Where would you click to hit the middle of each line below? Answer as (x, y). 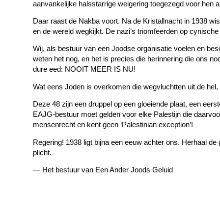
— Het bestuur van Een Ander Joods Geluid (103, 169)
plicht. (42, 152)
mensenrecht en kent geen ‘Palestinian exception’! (113, 125)
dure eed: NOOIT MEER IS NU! (85, 69)
